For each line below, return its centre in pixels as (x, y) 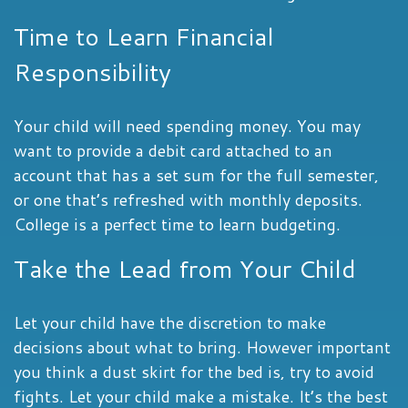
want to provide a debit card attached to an (173, 150)
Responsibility (92, 71)
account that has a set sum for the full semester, (196, 175)
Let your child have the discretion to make (170, 322)
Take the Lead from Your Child (185, 268)
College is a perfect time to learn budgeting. (177, 224)
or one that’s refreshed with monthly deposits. (188, 199)
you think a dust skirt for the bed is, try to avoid (194, 372)
